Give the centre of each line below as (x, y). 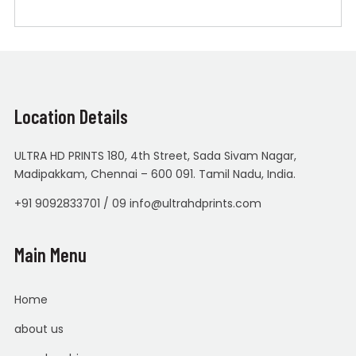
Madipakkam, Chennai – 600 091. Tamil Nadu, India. (155, 174)
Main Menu (50, 254)
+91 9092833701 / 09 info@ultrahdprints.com (137, 203)
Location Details (71, 116)
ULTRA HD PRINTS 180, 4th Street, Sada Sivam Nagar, (155, 155)
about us (39, 329)
